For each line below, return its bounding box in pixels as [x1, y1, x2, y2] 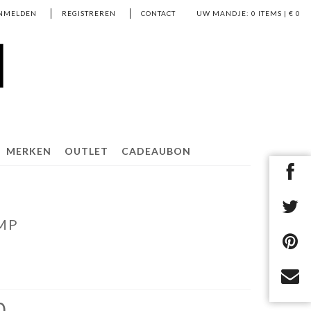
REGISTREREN [62, 9, 116, 17]
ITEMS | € [258, 9, 294, 17]
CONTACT [141, 9, 176, 17]
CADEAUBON [121, 145, 191, 157]
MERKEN [6, 145, 51, 157]
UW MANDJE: [196, 9, 249, 17]
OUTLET [65, 145, 108, 157]
